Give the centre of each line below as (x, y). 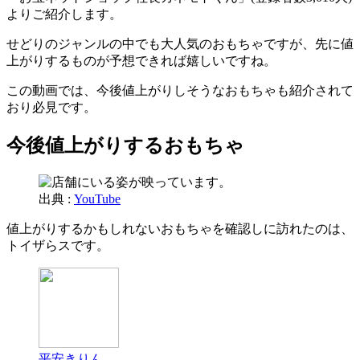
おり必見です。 (51, 107)
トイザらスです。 (58, 245)
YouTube (97, 198)
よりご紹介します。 (64, 14)
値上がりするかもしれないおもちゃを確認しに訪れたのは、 (180, 228)
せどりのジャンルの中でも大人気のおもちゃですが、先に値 (180, 43)
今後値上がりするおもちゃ (125, 145)
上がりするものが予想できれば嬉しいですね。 (141, 60)
